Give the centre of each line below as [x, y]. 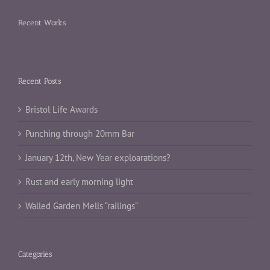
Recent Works [42, 23]
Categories [35, 254]
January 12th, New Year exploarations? [98, 158]
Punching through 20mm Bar [80, 134]
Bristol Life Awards [61, 110]
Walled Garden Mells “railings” [82, 206]
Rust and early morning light [79, 182]
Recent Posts [39, 81]
